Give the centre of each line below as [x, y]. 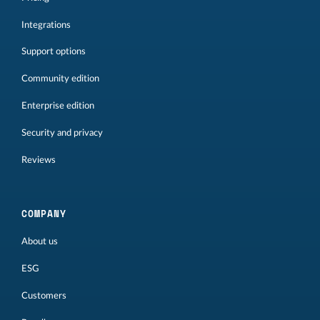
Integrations [46, 25]
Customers [44, 295]
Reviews [39, 160]
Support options [54, 52]
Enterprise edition [58, 105]
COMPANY [44, 214]
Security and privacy [62, 132]
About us [40, 242]
